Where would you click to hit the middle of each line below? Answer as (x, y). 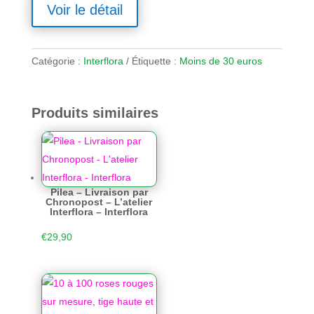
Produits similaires (95, 112)
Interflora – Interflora (99, 211)
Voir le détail (84, 9)
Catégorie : (57, 61)
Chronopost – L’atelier (99, 202)
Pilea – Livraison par (99, 192)
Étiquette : (155, 61)
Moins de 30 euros (220, 61)
